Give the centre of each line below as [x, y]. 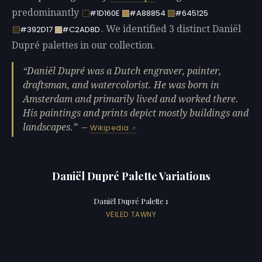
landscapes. [48, 127]
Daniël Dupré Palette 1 [131, 201]
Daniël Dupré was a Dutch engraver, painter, [124, 71]
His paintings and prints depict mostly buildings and [136, 113]
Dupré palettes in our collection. [83, 46]
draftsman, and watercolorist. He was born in [121, 85]
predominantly [46, 13]
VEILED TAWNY [131, 214]
